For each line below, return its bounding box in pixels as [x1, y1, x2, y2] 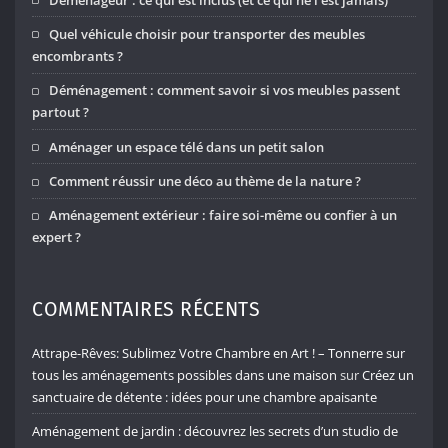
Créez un [362, 365, 415, 384]
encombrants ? [32, 46, 124, 65]
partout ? [32, 103, 90, 122]
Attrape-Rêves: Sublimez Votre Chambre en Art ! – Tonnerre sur [32, 343, 406, 362]
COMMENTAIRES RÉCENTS [32, 298, 261, 322]
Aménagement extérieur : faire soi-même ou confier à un [49, 206, 398, 225]
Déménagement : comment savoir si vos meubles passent [49, 81, 401, 100]
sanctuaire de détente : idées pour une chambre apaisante [32, 387, 378, 406]
